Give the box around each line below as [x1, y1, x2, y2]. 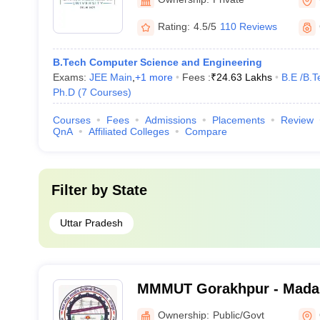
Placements [211, 114, 265, 126]
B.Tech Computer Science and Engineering [52, 56, 262, 68]
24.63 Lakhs [216, 71, 272, 83]
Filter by [51, 182, 112, 198]
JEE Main [89, 71, 132, 83]
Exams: [52, 71, 89, 83]
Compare [184, 126, 227, 137]
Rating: [157, 21, 190, 32]
